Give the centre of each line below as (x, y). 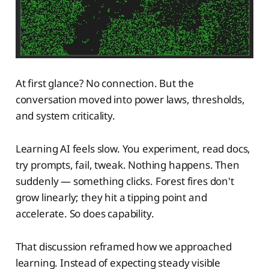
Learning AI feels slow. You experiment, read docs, (133, 149)
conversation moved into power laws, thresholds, (130, 100)
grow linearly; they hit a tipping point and (111, 198)
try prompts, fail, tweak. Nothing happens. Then (127, 165)
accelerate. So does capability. (85, 214)
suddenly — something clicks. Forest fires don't (125, 181)
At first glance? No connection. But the (105, 83)
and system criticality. (65, 116)
